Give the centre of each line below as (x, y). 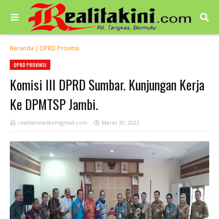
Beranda (22, 48)
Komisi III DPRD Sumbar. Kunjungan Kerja (107, 85)
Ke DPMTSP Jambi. (54, 104)
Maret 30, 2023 (120, 122)
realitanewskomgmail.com (53, 122)
